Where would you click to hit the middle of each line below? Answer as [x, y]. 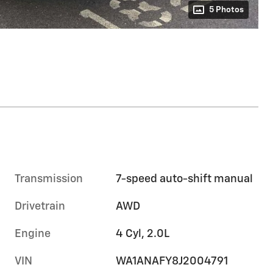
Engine [33, 234]
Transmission [49, 179]
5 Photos [226, 9]
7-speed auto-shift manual [185, 179]
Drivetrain [40, 206]
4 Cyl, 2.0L [143, 234]
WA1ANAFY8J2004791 [172, 261]
